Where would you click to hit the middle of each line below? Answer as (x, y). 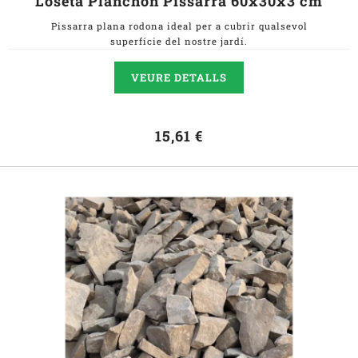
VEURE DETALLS (179, 78)
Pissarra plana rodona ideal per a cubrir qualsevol (179, 26)
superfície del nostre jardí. (179, 41)
